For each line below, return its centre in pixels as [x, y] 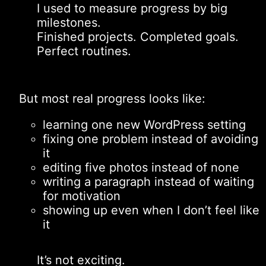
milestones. [69, 22]
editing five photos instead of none [141, 167]
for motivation [82, 196]
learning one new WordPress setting [144, 124]
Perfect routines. [84, 51]
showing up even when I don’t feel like [151, 210]
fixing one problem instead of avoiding [151, 139]
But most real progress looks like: [112, 98]
